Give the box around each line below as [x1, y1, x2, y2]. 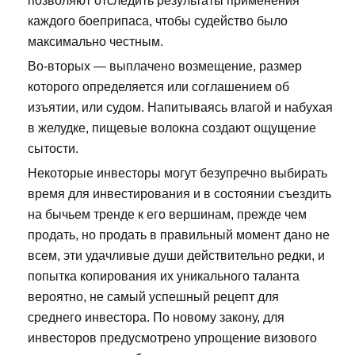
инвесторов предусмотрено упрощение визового [28, 331, 317, 345]
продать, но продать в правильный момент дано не [28, 228, 330, 242]
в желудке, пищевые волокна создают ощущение [28, 121, 316, 136]
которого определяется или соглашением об [28, 80, 289, 94]
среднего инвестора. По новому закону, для [28, 311, 284, 325]
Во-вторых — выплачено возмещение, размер [28, 59, 302, 74]
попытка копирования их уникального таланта [28, 269, 300, 284]
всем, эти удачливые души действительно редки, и [28, 249, 325, 263]
